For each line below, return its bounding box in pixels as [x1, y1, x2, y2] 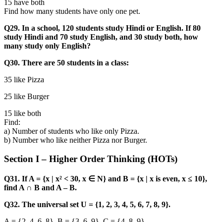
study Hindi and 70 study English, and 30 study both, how [4, 32, 198, 41]
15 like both [4, 109, 41, 117]
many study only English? [4, 41, 91, 50]
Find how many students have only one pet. [4, 6, 140, 15]
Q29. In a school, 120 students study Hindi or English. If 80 [4, 23, 201, 32]
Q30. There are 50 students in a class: [4, 58, 129, 67]
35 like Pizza [4, 75, 44, 84]
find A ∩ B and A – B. [4, 183, 77, 192]
